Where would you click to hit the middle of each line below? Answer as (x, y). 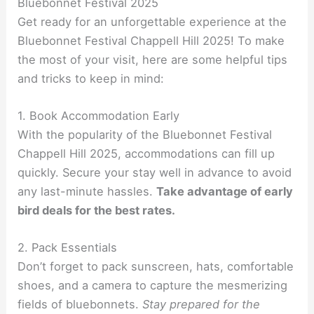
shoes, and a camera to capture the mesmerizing (153, 286)
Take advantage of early (225, 192)
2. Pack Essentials (68, 248)
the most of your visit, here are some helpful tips (153, 59)
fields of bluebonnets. (80, 305)
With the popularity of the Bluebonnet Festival (145, 135)
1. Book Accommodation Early (99, 116)
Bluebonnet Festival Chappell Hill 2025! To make (151, 40)
